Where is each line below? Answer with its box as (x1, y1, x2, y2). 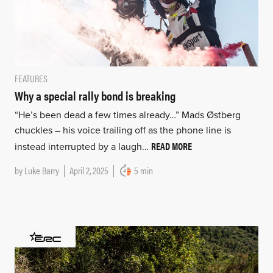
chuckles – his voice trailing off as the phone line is (14, 124, 231, 136)
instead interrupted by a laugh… (14, 140, 151, 153)
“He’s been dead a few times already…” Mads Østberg (14, 108, 241, 121)
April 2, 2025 (69, 163, 108, 177)
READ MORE (151, 138, 192, 153)
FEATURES (14, 71, 48, 85)
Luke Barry (24, 163, 59, 177)
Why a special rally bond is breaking (14, 86, 175, 104)
